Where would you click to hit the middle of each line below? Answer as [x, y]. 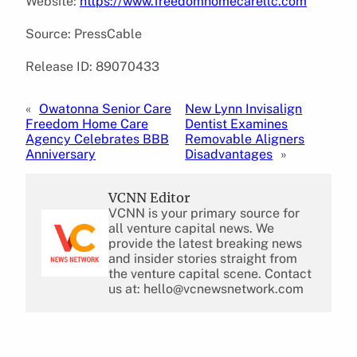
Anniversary [61, 154]
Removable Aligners [245, 139]
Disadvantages [229, 154]
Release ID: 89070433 [92, 66]
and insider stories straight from [203, 258]
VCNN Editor [149, 197]
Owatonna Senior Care [105, 108]
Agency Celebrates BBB [97, 139]
